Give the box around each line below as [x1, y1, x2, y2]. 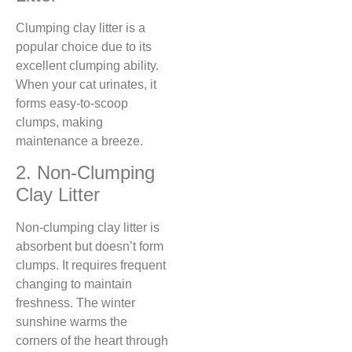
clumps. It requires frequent [16, 258, 166, 273]
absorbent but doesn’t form [16, 240, 163, 254]
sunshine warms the [16, 315, 127, 329]
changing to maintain [16, 277, 132, 291]
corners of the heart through [16, 334, 168, 348]
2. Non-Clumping [16, 162, 155, 184]
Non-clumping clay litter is [16, 221, 159, 235]
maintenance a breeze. [16, 134, 143, 148]
